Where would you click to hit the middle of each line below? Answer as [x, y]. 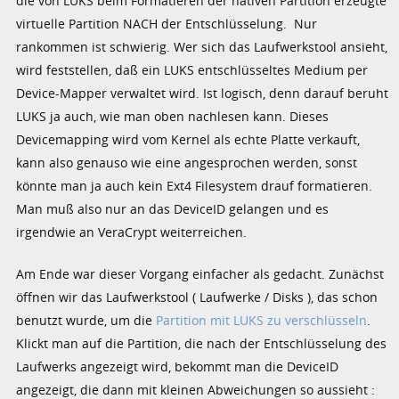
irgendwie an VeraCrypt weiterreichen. [132, 232]
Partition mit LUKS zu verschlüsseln [262, 320]
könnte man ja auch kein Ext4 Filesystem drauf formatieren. [195, 185]
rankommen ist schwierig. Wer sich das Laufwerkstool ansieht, [202, 46]
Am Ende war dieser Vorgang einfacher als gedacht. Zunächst [200, 273]
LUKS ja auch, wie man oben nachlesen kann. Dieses [173, 116]
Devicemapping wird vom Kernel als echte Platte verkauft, [188, 139]
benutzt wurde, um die [86, 320]
